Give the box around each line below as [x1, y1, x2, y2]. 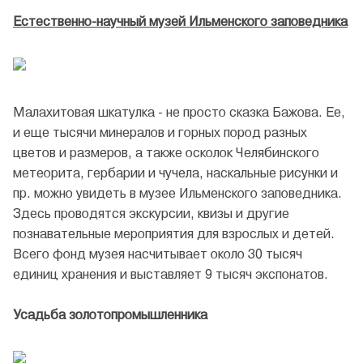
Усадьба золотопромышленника [13, 307, 207, 323]
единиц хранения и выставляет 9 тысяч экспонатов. [13, 267, 328, 283]
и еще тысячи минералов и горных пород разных [13, 125, 307, 141]
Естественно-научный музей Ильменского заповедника [13, 14, 348, 30]
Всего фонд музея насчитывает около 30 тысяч [13, 246, 302, 263]
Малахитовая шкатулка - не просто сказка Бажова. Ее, [13, 105, 345, 121]
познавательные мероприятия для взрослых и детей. [13, 226, 335, 242]
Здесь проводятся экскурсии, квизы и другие [13, 206, 289, 222]
